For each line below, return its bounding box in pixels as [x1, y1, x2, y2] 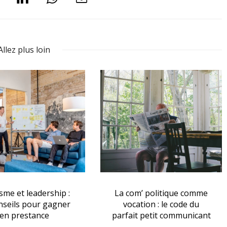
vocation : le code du [123, 198, 200, 210]
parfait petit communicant [111, 209, 211, 221]
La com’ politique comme [115, 187, 208, 199]
